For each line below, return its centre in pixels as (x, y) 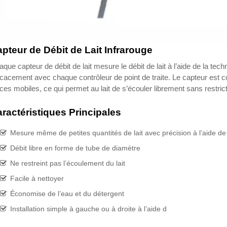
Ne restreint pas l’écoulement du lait (67, 163)
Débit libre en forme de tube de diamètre (75, 148)
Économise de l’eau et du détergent (67, 193)
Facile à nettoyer (37, 178)
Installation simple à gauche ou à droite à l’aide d (88, 209)
